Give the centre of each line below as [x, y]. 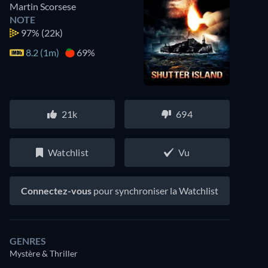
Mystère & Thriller [44, 253]
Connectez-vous [56, 191]
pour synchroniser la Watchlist [155, 191]
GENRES [28, 241]
